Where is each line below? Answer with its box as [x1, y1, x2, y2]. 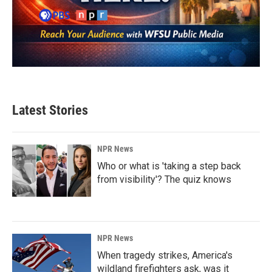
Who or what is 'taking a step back [97, 160, 241, 172]
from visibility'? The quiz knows [97, 173, 231, 185]
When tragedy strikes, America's [97, 249, 233, 261]
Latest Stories [12, 102, 88, 118]
